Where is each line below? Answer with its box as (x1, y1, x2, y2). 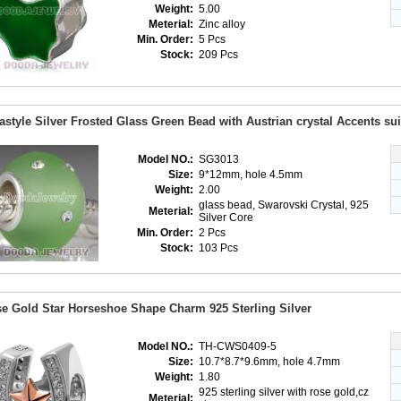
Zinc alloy (199, 18, 248, 30)
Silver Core (199, 211, 256, 224)
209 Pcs (199, 48, 241, 61)
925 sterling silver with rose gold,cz (199, 386, 369, 398)
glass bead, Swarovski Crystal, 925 (199, 199, 369, 211)
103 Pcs (199, 242, 241, 254)
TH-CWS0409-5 (199, 340, 279, 353)
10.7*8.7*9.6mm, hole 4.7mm (199, 355, 343, 368)
